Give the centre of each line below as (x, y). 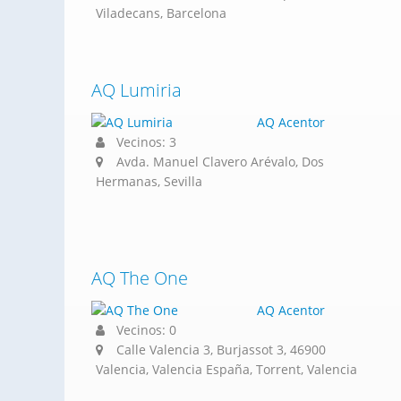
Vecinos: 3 (145, 142)
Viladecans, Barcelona (161, 13)
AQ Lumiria (137, 90)
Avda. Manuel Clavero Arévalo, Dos (220, 162)
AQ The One (140, 278)
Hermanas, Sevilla (149, 181)
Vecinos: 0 (145, 330)
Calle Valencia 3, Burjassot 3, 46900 (221, 350)
